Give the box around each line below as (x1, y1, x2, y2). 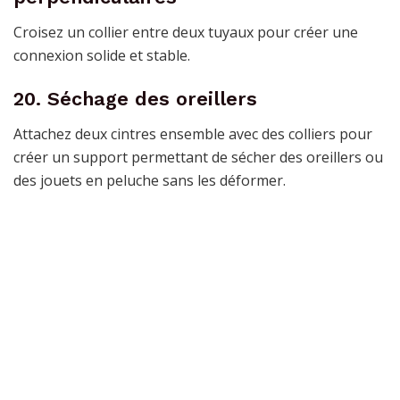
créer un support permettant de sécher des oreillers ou (13, 146, 383, 167)
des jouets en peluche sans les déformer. (13, 170, 286, 190)
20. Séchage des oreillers (13, 87, 257, 111)
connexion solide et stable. (13, 45, 190, 65)
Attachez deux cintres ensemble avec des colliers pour (13, 123, 372, 144)
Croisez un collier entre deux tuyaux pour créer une (13, 21, 358, 42)
